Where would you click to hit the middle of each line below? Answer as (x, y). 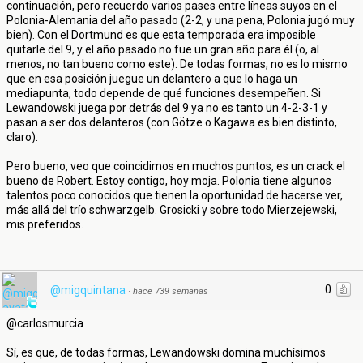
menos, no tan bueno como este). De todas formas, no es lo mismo (177, 64)
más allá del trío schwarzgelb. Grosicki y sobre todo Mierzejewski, (172, 210)
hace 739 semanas (171, 291)
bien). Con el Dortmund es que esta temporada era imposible (161, 35)
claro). (22, 137)
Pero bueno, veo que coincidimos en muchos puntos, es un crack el (176, 166)
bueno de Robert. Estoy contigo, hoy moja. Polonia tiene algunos (169, 181)
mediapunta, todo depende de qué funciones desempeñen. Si (164, 93)
